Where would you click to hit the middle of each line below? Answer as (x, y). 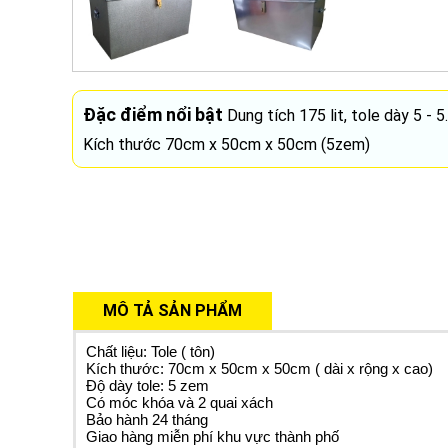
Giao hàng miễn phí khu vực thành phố (212, 436)
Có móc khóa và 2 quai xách (179, 402)
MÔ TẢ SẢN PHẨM (172, 310)
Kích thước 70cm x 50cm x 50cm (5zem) (226, 144)
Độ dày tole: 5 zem (147, 385)
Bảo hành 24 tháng (147, 419)
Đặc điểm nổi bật (153, 114)
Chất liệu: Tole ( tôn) (150, 351)
